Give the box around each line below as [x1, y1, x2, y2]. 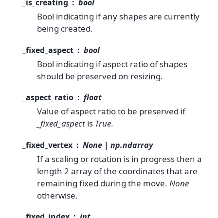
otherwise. [37, 189, 78, 201]
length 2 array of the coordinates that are [37, 165, 198, 177]
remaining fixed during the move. [37, 177, 169, 189]
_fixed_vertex [22, 139, 73, 150]
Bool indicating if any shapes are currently [37, 11, 200, 22]
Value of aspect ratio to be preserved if [37, 106, 185, 117]
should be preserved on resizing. [37, 70, 163, 82]
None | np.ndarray [83, 139, 153, 150]
